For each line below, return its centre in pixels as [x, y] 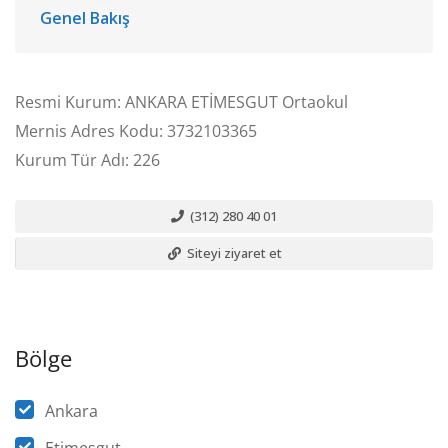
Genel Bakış [85, 18]
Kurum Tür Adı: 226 [87, 160]
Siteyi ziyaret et [232, 253]
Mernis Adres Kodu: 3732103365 [136, 131]
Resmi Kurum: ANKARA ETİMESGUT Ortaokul [181, 102]
